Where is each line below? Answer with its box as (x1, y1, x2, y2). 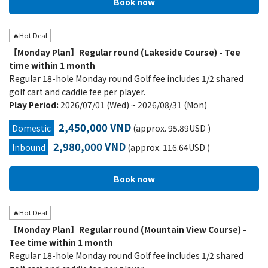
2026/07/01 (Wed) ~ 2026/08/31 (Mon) (60, 99, 207, 111)
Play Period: (9, 99, 60, 111)
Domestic (12, 122, 51, 134)
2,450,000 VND (59, 120, 131, 135)
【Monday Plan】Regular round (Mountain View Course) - (9, 223, 246, 235)
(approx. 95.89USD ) (131, 122, 211, 134)
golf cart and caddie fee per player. (9, 86, 145, 98)
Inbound (12, 141, 45, 153)
